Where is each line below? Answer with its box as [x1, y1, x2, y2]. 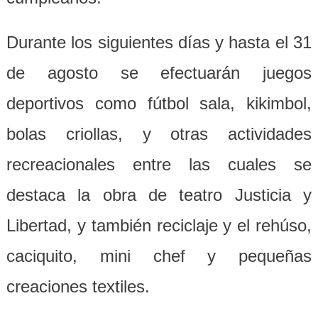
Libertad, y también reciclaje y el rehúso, [6, 216, 312, 236]
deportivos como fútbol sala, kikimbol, [6, 94, 312, 114]
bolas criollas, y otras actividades [6, 124, 312, 144]
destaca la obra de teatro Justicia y [6, 185, 312, 205]
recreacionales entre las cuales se [6, 155, 312, 175]
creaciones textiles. [6, 277, 150, 297]
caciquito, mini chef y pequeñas [6, 246, 312, 266]
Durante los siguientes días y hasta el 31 [6, 33, 312, 53]
